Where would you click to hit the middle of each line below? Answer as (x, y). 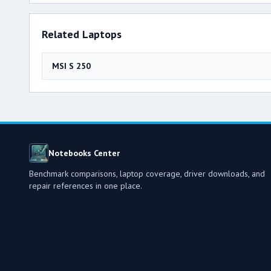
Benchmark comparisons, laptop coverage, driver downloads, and (147, 173)
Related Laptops (82, 34)
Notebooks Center (84, 153)
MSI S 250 (71, 66)
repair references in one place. (86, 185)
